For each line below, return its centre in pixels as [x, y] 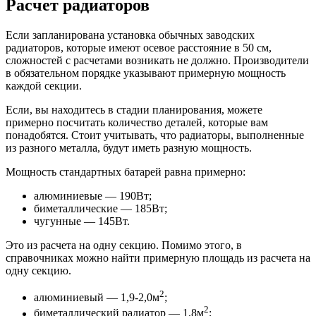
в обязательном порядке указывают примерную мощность [146, 73]
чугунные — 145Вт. [82, 221]
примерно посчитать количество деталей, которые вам [137, 122]
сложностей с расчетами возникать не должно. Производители [157, 60]
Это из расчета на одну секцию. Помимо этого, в [124, 245]
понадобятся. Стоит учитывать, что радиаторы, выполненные [155, 135]
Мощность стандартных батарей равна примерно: [126, 171]
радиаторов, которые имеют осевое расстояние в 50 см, [139, 47]
